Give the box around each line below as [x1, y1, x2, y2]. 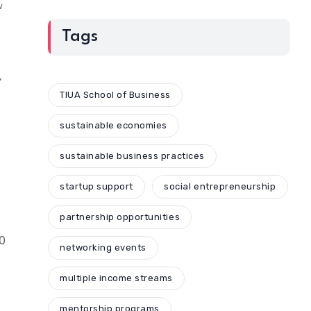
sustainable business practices [60, 151, 205, 162]
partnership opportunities [60, 212, 180, 223]
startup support [60, 181, 133, 192]
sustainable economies [60, 120, 167, 131]
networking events [60, 242, 146, 253]
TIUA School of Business [60, 90, 171, 101]
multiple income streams [60, 273, 174, 284]
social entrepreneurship [164, 181, 276, 192]
